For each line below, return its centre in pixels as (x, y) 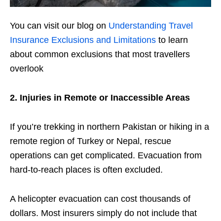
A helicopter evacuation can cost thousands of (100, 199)
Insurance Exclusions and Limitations (83, 40)
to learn (172, 40)
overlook (27, 68)
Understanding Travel (151, 25)
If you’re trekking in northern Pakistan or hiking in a (110, 127)
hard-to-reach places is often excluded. (86, 169)
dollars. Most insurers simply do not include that (103, 213)
